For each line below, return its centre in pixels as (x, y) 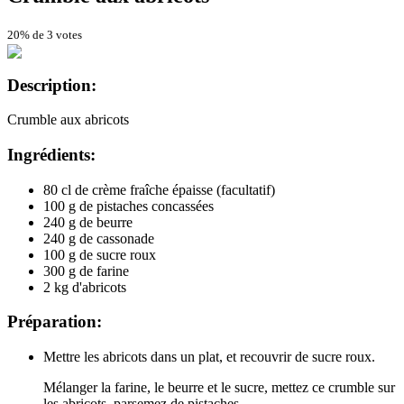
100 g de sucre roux (100, 254)
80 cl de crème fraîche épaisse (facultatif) (159, 189)
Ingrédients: (51, 155)
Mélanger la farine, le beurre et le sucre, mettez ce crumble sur (219, 388)
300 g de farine (86, 271)
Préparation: (55, 322)
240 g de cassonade (99, 238)
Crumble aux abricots (68, 120)
